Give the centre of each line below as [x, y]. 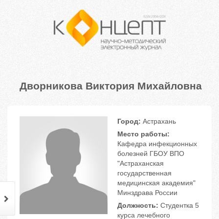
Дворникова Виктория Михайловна [111, 85]
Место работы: [143, 134]
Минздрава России [147, 193]
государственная [144, 173]
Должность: [138, 206]
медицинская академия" [156, 183]
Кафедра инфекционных [157, 144]
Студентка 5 [179, 206]
